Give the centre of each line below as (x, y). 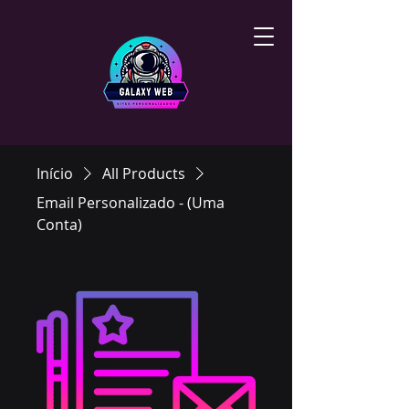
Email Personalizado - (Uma (131, 203)
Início (55, 173)
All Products (144, 173)
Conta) (59, 225)
